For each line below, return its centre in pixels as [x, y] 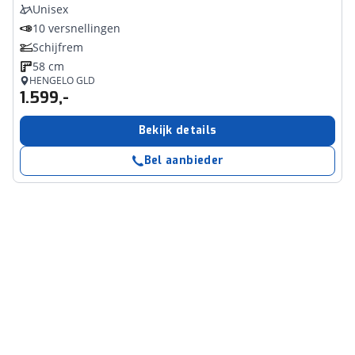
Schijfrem [58, 47]
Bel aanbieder [184, 160]
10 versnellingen [76, 28]
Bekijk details [177, 130]
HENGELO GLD [62, 80]
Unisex [50, 9]
